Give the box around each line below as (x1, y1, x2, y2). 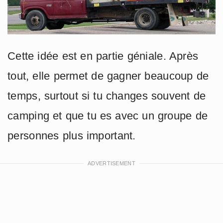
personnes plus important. (7, 129, 136, 142)
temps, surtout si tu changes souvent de (7, 89, 206, 102)
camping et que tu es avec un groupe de (7, 109, 208, 122)
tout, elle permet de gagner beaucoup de (7, 69, 209, 82)
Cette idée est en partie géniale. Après (7, 49, 199, 62)
